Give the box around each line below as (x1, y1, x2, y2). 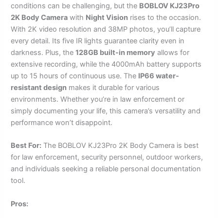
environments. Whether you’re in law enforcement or (11, 95, 185, 104)
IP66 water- (138, 72, 180, 81)
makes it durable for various (67, 83, 160, 92)
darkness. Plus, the (11, 48, 76, 57)
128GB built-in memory (75, 48, 156, 57)
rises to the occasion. (128, 13, 201, 22)
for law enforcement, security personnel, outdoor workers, (11, 153, 203, 162)
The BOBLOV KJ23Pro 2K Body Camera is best (41, 141, 199, 150)
